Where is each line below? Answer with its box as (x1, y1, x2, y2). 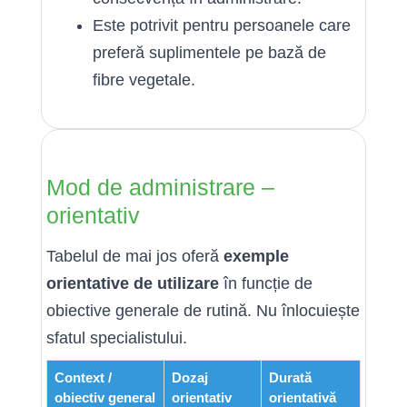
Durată (269, 369, 312, 385)
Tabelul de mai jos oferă (46, 246, 223, 265)
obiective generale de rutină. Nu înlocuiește (46, 301, 360, 320)
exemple (223, 246, 289, 265)
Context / (55, 369, 112, 385)
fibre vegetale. (93, 70, 195, 89)
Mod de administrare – (46, 174, 274, 200)
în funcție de (219, 273, 313, 293)
